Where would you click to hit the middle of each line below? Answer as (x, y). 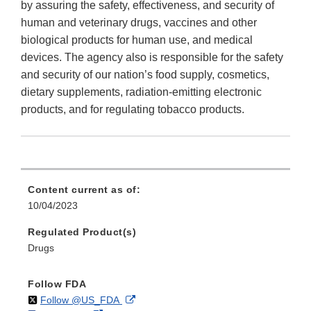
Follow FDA (57, 284)
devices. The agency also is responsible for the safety (152, 58)
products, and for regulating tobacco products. (133, 110)
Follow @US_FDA (80, 300)
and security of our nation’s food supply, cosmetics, (145, 75)
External (153, 300)
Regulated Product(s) (82, 232)
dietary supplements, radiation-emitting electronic (141, 92)
